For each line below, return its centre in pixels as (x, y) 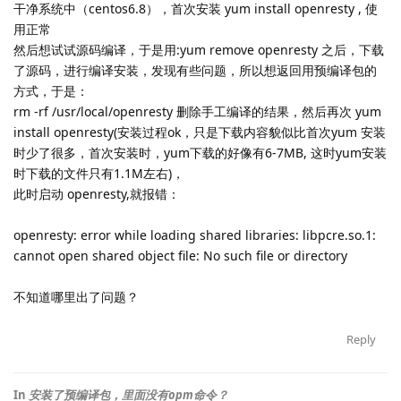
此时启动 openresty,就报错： (97, 194)
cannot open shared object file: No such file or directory (180, 256)
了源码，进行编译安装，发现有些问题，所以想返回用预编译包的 (195, 70)
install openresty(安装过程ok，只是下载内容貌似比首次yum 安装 (200, 132)
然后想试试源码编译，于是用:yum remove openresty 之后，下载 (199, 50)
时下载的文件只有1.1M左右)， (99, 173)
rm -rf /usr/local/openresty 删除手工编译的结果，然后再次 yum (197, 111)
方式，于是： (51, 91)
